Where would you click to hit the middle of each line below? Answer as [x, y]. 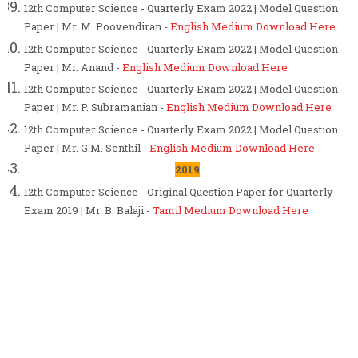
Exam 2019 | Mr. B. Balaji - [88, 210]
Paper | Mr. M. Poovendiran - [97, 27]
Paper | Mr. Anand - [73, 67]
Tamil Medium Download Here [231, 210]
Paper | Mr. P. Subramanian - [95, 107]
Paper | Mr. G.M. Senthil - [87, 147]
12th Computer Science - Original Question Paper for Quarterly [179, 191]
